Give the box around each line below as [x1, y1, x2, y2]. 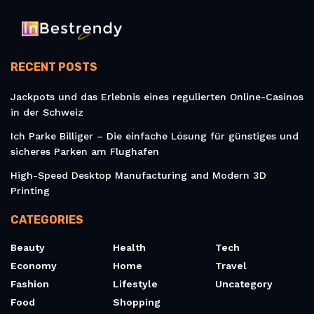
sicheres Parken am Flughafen [11, 146, 159, 158]
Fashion [11, 278, 49, 290]
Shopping [113, 296, 161, 308]
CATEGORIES [11, 213, 83, 227]
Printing [11, 185, 50, 197]
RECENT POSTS [11, 60, 97, 74]
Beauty [11, 242, 45, 254]
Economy [11, 260, 57, 272]
